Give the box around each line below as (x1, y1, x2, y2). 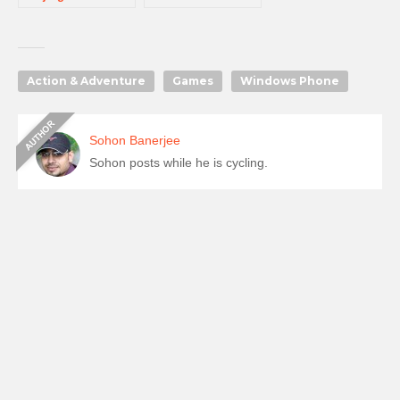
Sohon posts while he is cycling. (89, 155, 268, 171)
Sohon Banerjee (89, 133, 180, 148)
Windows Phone (240, 74, 339, 88)
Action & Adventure (27, 74, 146, 88)
